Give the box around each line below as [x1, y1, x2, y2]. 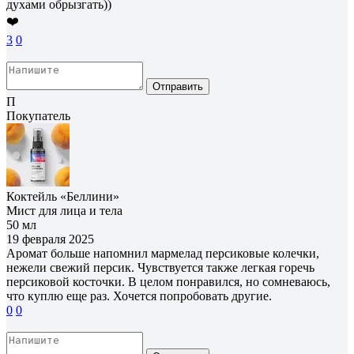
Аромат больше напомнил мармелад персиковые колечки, [6, 246, 319, 260]
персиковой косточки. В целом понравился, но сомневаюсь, [6, 274, 330, 288]
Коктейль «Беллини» [6, 189, 119, 203]
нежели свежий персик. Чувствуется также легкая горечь [6, 260, 314, 274]
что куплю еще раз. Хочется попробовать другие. [6, 288, 272, 303]
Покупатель [6, 108, 70, 122]
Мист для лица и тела [6, 203, 122, 217]
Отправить [153, 80, 203, 92]
